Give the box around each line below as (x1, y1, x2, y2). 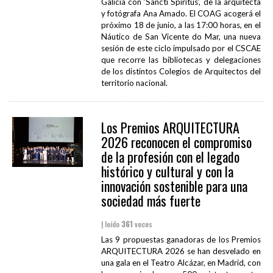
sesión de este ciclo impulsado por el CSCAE (101, 43, 261, 54)
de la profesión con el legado (101, 147, 239, 167)
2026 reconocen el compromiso (101, 132, 252, 152)
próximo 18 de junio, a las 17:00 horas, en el (101, 20, 261, 30)
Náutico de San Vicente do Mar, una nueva (101, 32, 261, 42)
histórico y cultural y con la (101, 161, 233, 182)
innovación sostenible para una (101, 176, 247, 196)
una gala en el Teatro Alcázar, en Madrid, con (101, 258, 261, 268)
